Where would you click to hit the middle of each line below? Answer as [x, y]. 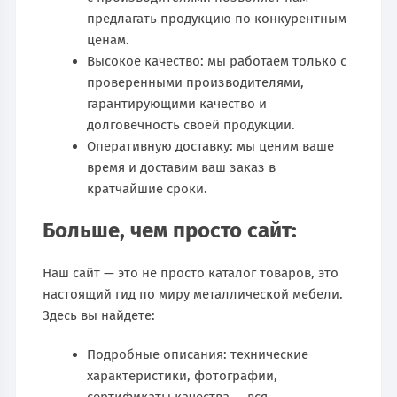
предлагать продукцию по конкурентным [217, 18]
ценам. [109, 39]
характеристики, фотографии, [183, 375]
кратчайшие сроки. [148, 188]
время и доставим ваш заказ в [182, 167]
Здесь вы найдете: [99, 315]
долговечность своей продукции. [191, 125]
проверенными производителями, [196, 82]
